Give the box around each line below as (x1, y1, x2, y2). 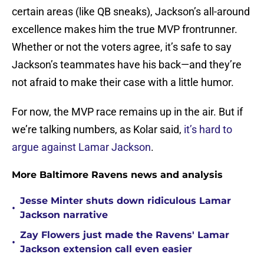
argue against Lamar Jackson (12, 141, 151, 154)
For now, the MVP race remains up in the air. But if (12, 105, 243, 118)
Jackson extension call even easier (20, 243, 192, 255)
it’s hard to (184, 123, 232, 136)
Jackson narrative (20, 209, 108, 221)
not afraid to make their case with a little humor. (12, 76, 234, 89)
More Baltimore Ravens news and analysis (12, 169, 223, 181)
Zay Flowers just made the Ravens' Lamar (20, 229, 229, 241)
